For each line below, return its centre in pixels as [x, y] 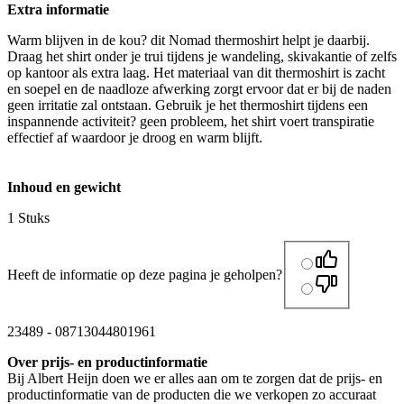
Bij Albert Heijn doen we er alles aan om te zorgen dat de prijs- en [195, 378]
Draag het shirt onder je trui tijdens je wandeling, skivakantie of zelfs [202, 57]
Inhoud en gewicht [64, 188]
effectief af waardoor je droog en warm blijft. [135, 138]
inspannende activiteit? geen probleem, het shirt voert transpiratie [191, 122]
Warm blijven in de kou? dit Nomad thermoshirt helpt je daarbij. [188, 41]
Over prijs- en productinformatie [107, 362]
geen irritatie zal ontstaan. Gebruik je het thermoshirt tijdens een [188, 106]
